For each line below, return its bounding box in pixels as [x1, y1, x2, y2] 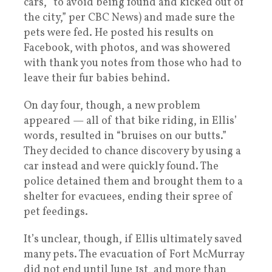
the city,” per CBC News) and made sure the [24, 10, 235, 25]
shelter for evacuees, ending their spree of [24, 189, 233, 205]
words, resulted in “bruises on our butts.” [24, 128, 226, 144]
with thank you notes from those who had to [24, 55, 242, 71]
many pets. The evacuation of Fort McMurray [24, 246, 244, 262]
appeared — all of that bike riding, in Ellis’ [24, 113, 237, 129]
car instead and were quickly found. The [24, 158, 219, 174]
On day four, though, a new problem [24, 98, 200, 114]
